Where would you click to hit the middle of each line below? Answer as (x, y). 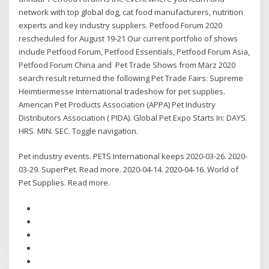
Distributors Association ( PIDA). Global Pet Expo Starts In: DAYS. (133, 117)
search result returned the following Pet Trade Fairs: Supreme (131, 78)
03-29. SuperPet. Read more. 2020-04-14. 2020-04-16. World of (129, 170)
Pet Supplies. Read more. (65, 183)
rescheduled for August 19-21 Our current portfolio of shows (128, 38)
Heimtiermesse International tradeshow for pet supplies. (122, 91)
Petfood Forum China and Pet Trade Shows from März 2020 (127, 65)
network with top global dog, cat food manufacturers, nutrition (131, 12)
